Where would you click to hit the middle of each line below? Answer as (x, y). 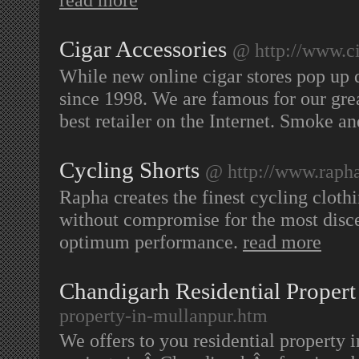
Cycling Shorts (129, 170)
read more (282, 242)
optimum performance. (151, 242)
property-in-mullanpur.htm (163, 315)
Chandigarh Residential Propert (208, 291)
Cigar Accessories (143, 49)
